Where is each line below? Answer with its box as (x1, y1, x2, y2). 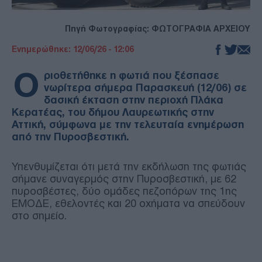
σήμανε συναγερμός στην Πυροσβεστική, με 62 (12, 173, 236, 185)
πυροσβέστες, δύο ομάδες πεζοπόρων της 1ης (12, 185, 237, 197)
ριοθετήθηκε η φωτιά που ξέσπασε (44, 69, 219, 81)
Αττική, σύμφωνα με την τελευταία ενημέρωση (12, 118, 244, 130)
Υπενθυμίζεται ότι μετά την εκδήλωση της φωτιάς (12, 160, 246, 173)
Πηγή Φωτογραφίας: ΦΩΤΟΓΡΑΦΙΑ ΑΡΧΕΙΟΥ (65, 23, 250, 33)
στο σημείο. (12, 209, 67, 222)
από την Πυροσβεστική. (12, 130, 132, 143)
